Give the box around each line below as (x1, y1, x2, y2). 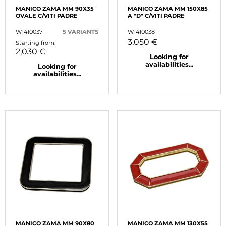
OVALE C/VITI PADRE (16, 12, 78, 20)
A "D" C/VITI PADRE (128, 12, 185, 20)
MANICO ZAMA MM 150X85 (128, 5, 208, 13)
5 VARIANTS (63, 28, 98, 36)
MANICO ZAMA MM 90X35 (16, 5, 94, 13)
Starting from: (16, 39, 55, 47)
